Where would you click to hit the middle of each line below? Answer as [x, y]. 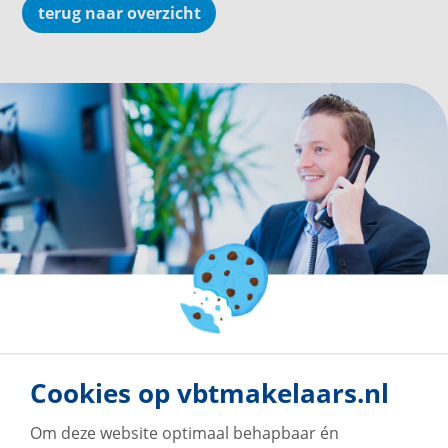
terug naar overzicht [119, 13]
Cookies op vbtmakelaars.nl [209, 392]
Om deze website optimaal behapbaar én [184, 432]
